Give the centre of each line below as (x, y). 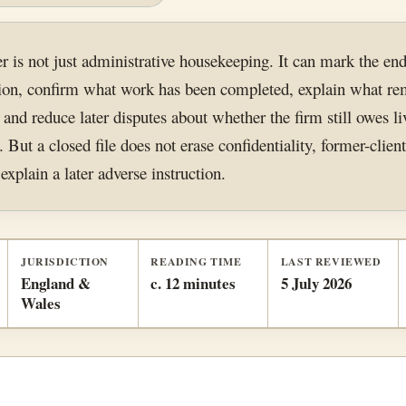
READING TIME (196, 262)
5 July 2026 (316, 284)
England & (55, 284)
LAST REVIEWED (331, 262)
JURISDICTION (65, 262)
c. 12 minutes (193, 284)
